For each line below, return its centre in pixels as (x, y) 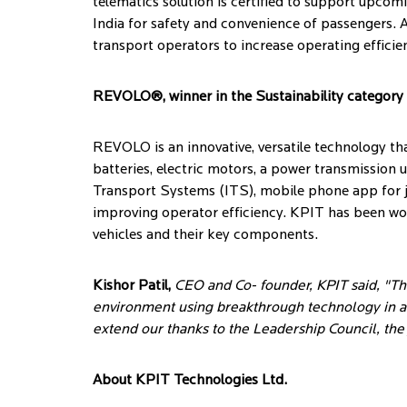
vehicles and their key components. (205, 235)
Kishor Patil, (132, 286)
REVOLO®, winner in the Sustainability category (248, 97)
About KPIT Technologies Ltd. (190, 381)
